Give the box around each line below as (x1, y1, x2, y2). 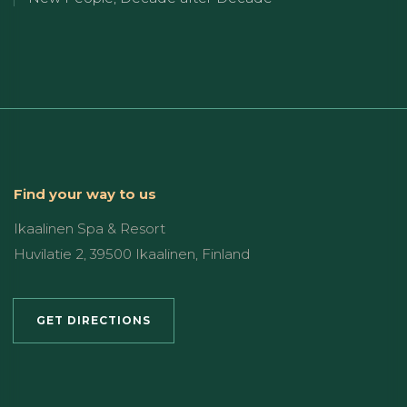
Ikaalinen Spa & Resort (14, 219, 165, 237)
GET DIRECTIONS (36, 313, 151, 327)
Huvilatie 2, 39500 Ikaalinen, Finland (14, 244, 251, 263)
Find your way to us (14, 184, 156, 203)
